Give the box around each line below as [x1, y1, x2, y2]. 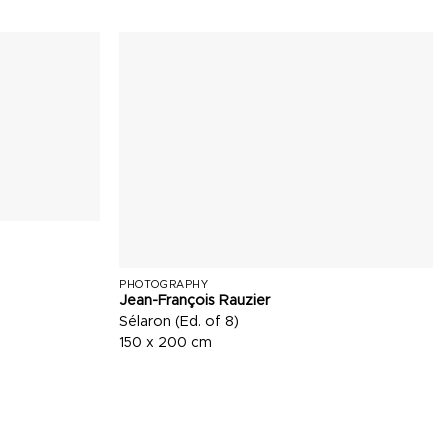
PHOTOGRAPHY [119, 278, 209, 290]
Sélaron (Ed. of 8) [119, 314, 240, 329]
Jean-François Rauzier [119, 293, 271, 308]
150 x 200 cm [119, 335, 213, 350]
